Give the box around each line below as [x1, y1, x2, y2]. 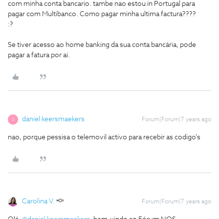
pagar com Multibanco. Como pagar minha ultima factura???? [8, 11, 196, 18]
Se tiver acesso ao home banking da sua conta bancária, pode [8, 42, 196, 49]
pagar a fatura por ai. [8, 52, 70, 59]
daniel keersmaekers [22, 116, 85, 123]
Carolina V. [22, 198, 54, 205]
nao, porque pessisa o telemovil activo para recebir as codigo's [8, 134, 200, 141]
